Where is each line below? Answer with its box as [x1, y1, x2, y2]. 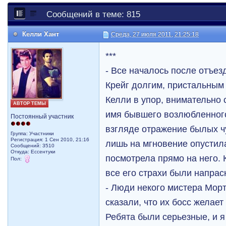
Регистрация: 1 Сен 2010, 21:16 [11, 137, 90, 142]
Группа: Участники [11, 131, 54, 136]
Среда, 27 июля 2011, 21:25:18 [111, 31, 199, 38]
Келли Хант [22, 30, 60, 38]
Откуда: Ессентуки [11, 149, 56, 154]
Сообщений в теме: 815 [46, 10, 141, 19]
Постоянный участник [11, 113, 74, 120]
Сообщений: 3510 [11, 143, 55, 148]
